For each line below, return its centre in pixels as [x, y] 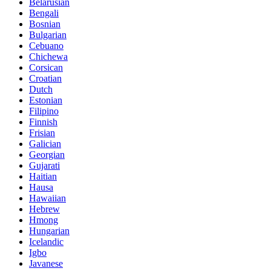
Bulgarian [48, 34]
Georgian [47, 154]
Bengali [44, 13]
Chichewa [48, 56]
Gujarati [44, 165]
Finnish [43, 122]
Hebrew [44, 209]
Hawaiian [47, 198]
